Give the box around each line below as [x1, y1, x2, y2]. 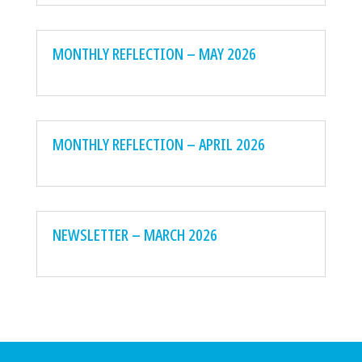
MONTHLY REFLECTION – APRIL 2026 [52, 133, 265, 156]
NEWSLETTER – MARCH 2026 [52, 224, 217, 246]
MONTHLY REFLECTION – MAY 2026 [52, 43, 256, 65]
